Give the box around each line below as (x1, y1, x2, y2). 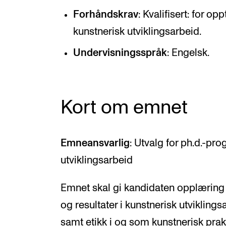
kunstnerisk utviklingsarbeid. (73, 27, 201, 37)
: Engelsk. (166, 48, 209, 58)
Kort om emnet (61, 98, 188, 118)
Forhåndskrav (73, 10, 138, 20)
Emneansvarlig (61, 138, 130, 148)
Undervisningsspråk (73, 48, 167, 58)
